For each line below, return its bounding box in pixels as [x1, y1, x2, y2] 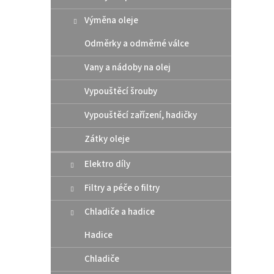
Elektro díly [84, 157, 130, 171]
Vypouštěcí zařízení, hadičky [84, 108, 197, 122]
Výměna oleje [84, 13, 138, 27]
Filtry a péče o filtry [84, 181, 160, 194]
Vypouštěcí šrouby [84, 84, 157, 98]
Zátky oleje [84, 132, 130, 146]
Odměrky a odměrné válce [84, 37, 189, 50]
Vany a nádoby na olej [84, 61, 171, 74]
